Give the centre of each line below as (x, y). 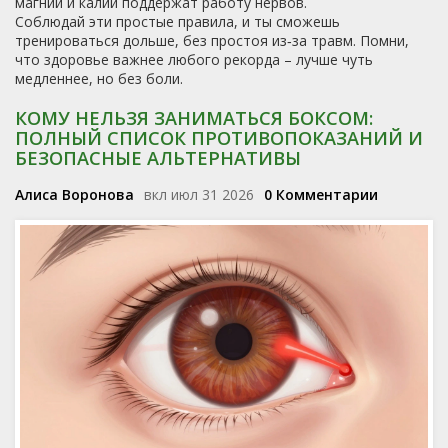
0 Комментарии (321, 194)
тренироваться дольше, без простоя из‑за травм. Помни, (212, 40)
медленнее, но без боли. (99, 78)
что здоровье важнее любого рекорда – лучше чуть (194, 59)
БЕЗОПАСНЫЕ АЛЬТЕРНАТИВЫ (158, 158)
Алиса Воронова (74, 194)
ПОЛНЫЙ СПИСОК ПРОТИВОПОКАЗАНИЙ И (219, 138)
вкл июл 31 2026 (199, 194)
